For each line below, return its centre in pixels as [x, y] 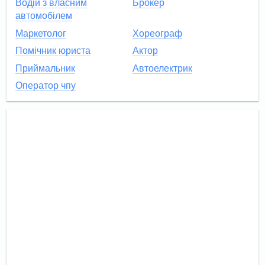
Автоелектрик [162, 68]
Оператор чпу [45, 85]
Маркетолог [41, 33]
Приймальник [45, 68]
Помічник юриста [53, 51]
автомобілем [43, 16]
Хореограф [157, 33]
